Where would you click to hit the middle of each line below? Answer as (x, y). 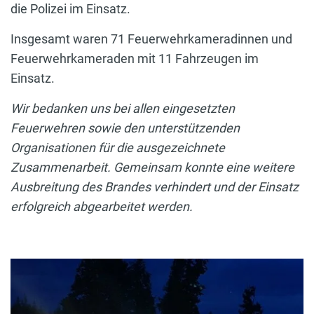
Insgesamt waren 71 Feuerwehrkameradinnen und (151, 39)
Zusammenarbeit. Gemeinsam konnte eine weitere (152, 167)
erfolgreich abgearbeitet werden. (102, 206)
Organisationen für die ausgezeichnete (118, 147)
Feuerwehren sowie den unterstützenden (125, 128)
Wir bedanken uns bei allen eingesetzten (123, 108)
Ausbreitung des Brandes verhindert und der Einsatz (155, 186)
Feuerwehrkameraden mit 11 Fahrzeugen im (135, 58)
